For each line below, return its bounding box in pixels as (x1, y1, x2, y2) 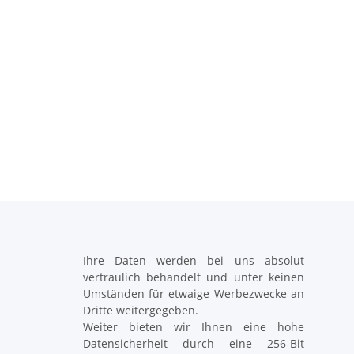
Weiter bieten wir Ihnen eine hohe (82, 319, 304, 335)
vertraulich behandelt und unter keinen (82, 269, 304, 285)
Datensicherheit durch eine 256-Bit (82, 336, 304, 352)
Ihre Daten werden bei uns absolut (82, 253, 304, 269)
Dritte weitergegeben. (82, 303, 198, 318)
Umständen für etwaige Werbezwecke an (82, 286, 304, 302)
